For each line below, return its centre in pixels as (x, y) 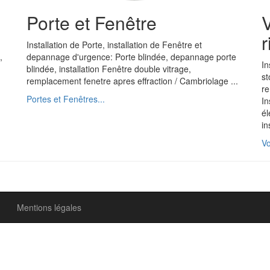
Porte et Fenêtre (92, 23)
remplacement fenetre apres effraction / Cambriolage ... (132, 81)
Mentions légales (49, 207)
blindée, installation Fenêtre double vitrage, (109, 69)
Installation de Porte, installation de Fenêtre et (114, 45)
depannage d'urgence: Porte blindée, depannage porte (131, 57)
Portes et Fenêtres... (66, 99)
